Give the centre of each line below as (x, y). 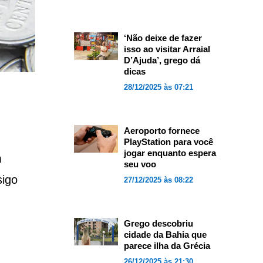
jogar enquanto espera (170, 153)
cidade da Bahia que (165, 235)
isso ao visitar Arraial (167, 49)
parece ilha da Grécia (167, 246)
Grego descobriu (158, 223)
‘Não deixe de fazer (163, 38)
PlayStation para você (168, 142)
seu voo (140, 164)
